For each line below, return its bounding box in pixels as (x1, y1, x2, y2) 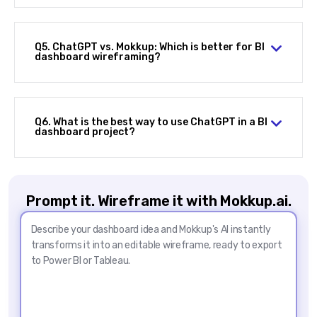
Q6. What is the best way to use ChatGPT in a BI (35, 116, 267, 129)
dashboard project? (35, 126, 135, 139)
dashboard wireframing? (35, 51, 161, 64)
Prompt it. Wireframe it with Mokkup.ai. (25, 192, 292, 210)
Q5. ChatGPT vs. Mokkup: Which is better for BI (35, 41, 265, 54)
